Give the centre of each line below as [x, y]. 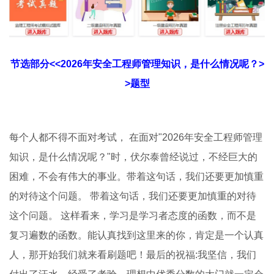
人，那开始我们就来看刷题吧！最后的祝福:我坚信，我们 [133, 255]
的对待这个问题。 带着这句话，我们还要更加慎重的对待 [133, 196]
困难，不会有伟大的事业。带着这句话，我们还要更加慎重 [136, 177]
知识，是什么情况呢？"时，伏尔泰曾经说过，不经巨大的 [133, 157]
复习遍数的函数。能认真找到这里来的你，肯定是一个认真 [136, 235]
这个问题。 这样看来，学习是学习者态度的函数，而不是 [133, 216]
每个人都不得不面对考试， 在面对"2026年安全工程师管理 [136, 138]
